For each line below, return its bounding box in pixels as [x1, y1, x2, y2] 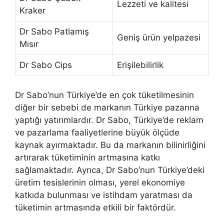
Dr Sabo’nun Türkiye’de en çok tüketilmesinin [15, 89, 194, 100]
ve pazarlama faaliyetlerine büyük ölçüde [15, 127, 179, 137]
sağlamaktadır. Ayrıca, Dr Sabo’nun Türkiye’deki [15, 164, 204, 175]
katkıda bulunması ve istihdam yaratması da [15, 189, 192, 200]
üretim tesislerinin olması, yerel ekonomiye [15, 177, 185, 187]
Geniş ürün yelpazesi [117, 32, 200, 43]
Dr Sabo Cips [19, 60, 72, 70]
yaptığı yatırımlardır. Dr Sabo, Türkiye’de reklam [15, 114, 203, 125]
